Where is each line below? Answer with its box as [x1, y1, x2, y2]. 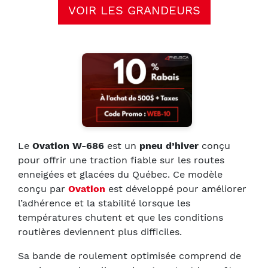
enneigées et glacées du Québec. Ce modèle [18, 169, 223, 180]
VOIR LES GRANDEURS [68, 3, 200, 18]
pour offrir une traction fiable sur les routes [18, 154, 224, 166]
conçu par [18, 183, 68, 194]
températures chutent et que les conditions [18, 212, 223, 223]
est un [104, 140, 139, 151]
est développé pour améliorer [108, 183, 246, 194]
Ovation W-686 [32, 140, 104, 151]
